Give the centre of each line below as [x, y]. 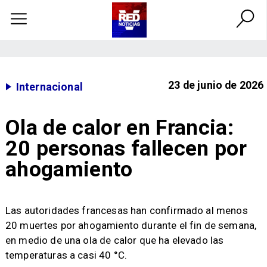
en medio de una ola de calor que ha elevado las [114, 240]
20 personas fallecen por [126, 148]
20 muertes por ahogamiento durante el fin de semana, [131, 226]
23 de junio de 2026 [216, 85]
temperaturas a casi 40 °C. [66, 255]
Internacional [49, 86]
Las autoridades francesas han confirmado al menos [126, 211]
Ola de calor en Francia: [119, 127]
